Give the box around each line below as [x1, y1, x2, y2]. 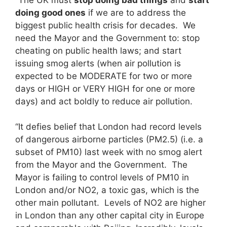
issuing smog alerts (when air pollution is [15, 58, 181, 68]
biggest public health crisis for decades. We [15, 20, 196, 30]
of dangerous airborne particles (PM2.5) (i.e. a [15, 134, 203, 145]
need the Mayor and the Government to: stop [15, 32, 200, 43]
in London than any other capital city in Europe [15, 210, 204, 221]
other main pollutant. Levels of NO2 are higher [15, 198, 206, 208]
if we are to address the [86, 7, 186, 18]
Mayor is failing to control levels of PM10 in [15, 172, 189, 183]
